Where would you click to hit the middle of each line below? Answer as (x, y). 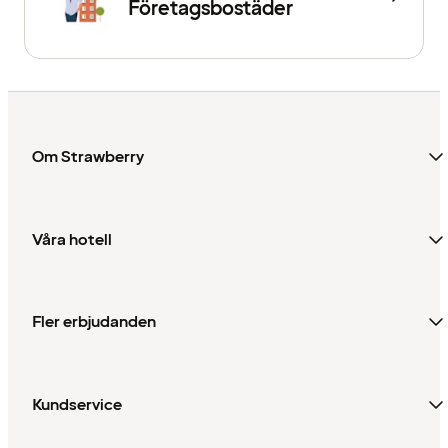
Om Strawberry (88, 157)
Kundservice (77, 405)
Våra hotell (72, 239)
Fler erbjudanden (94, 322)
